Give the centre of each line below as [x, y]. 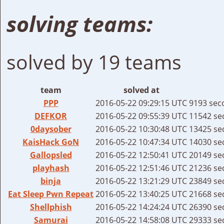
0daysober [51, 129]
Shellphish [51, 207]
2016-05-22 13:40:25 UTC [141, 194]
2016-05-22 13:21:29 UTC [141, 181]
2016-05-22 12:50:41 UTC [141, 155]
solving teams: [79, 23]
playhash [51, 168]
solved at [141, 90]
